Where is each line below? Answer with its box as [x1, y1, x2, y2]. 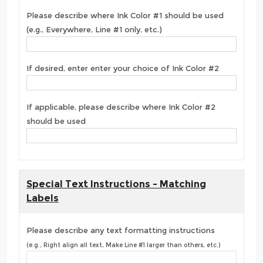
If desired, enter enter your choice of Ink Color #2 [26, 63, 219, 73]
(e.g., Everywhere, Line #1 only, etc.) [26, 25, 162, 35]
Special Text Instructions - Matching [26, 178, 206, 190]
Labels [26, 193, 59, 204]
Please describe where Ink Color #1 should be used [26, 11, 224, 21]
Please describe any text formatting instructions [26, 225, 215, 235]
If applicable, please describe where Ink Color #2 [26, 102, 215, 112]
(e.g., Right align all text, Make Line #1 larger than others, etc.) [26, 241, 220, 249]
